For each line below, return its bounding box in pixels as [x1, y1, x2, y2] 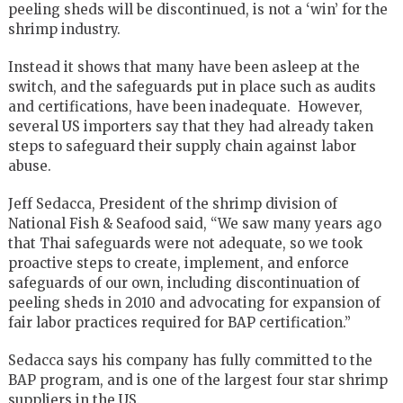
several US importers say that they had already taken [7, 117, 373, 135]
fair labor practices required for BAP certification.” [7, 313, 351, 331]
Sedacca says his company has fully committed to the [7, 351, 372, 369]
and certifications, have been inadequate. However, [7, 97, 363, 115]
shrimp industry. [7, 20, 121, 38]
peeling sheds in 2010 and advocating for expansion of [7, 293, 381, 311]
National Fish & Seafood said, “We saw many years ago [7, 214, 381, 232]
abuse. [7, 157, 51, 175]
